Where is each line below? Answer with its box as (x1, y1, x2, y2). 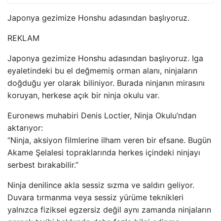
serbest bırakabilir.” (7, 160, 78, 170)
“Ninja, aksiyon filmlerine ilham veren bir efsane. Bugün (7, 135, 211, 145)
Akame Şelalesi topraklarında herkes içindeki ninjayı (7, 147, 200, 157)
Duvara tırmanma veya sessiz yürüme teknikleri (7, 192, 184, 202)
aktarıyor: (7, 123, 43, 133)
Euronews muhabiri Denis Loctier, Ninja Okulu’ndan (7, 110, 196, 120)
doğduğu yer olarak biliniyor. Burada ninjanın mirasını (7, 78, 205, 88)
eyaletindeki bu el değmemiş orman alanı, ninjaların (7, 66, 197, 75)
